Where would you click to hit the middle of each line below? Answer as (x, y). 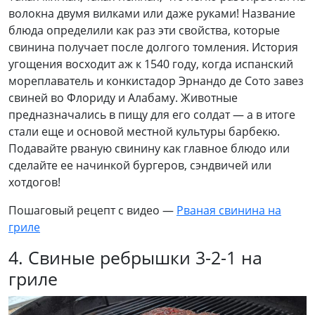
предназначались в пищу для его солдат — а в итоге (152, 114)
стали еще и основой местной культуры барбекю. (144, 131)
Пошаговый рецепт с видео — (92, 210)
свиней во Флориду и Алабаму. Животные (123, 97)
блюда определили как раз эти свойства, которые (144, 30)
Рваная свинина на (229, 210)
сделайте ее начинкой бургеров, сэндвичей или (140, 165)
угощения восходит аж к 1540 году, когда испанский (151, 64)
